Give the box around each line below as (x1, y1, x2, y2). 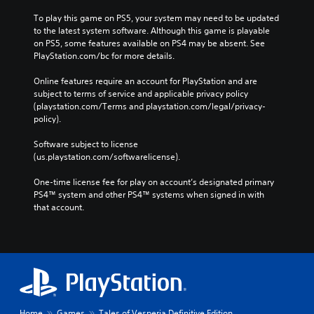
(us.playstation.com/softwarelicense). (34, 150, 180, 163)
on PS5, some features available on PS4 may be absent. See (34, 36, 265, 49)
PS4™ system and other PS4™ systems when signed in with (34, 188, 264, 200)
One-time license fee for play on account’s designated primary (34, 175, 274, 188)
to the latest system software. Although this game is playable (34, 24, 270, 36)
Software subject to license (34, 137, 138, 150)
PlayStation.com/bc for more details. (34, 49, 175, 62)
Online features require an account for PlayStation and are (34, 74, 257, 87)
